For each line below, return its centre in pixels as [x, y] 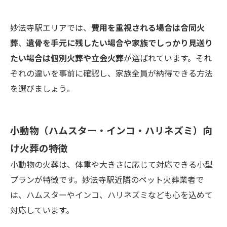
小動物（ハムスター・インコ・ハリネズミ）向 [111, 130]
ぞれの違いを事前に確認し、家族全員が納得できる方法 [111, 73]
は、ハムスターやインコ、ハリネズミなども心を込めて [111, 194]
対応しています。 [42, 210]
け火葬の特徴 [39, 147]
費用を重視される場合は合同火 [148, 27]
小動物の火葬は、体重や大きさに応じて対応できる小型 [111, 164]
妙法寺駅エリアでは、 [51, 27]
